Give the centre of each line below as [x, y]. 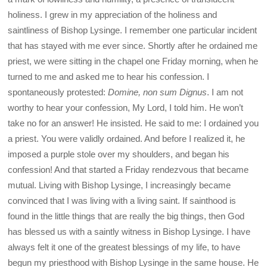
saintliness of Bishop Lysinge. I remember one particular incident [133, 30]
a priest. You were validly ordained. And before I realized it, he [127, 138]
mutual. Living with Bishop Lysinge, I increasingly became [119, 185]
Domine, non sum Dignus [158, 92]
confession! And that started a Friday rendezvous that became [128, 169]
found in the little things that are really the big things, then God [126, 216]
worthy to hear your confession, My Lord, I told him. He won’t [126, 107]
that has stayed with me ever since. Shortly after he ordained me [133, 45]
